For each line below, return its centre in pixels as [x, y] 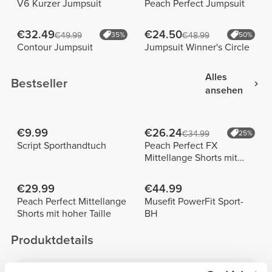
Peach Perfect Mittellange [71, 201]
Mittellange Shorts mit [191, 158]
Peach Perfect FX [181, 145]
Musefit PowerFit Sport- [194, 201]
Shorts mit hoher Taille [64, 213]
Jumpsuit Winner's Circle [197, 48]
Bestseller [39, 84]
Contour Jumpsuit [55, 48]
